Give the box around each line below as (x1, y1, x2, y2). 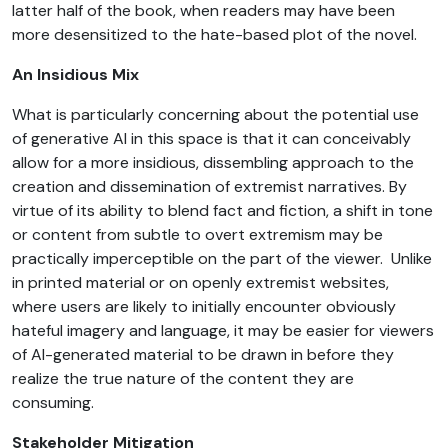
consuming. (12, 391, 94, 413)
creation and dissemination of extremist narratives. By (12, 175, 407, 197)
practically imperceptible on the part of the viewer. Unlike (12, 247, 432, 269)
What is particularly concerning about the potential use (12, 103, 419, 125)
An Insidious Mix (12, 63, 139, 85)
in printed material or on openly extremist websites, (12, 271, 389, 293)
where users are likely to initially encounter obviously (12, 295, 396, 317)
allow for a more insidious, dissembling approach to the (12, 151, 414, 173)
